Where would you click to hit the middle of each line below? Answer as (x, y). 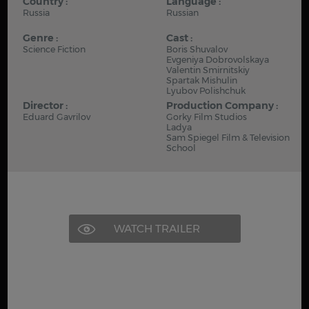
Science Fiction (54, 49)
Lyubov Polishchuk (206, 91)
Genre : (41, 38)
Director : (46, 106)
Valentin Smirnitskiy (208, 70)
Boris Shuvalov (197, 49)
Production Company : (222, 106)
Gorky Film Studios (207, 117)
